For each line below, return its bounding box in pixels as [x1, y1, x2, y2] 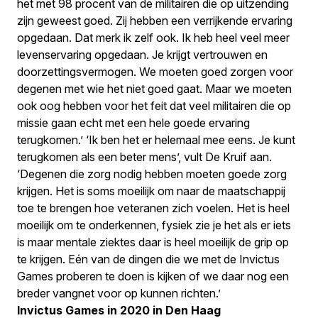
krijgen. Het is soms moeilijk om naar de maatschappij [17, 184, 285, 198]
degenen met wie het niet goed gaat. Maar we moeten [17, 82, 292, 96]
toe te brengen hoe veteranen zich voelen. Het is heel [17, 201, 290, 215]
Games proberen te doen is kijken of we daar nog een [17, 269, 289, 283]
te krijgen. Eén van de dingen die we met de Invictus [17, 252, 280, 266]
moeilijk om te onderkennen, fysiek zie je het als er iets [17, 218, 291, 232]
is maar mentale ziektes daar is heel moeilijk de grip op [17, 235, 289, 249]
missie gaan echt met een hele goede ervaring [17, 116, 250, 130]
